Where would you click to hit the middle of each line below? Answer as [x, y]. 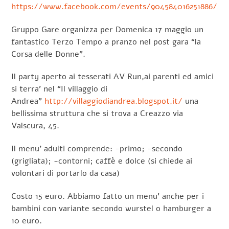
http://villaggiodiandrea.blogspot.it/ [114, 101]
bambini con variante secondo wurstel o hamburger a [111, 209]
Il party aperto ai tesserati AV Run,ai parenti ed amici [113, 77]
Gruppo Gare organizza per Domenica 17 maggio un [108, 29]
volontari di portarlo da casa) [66, 174]
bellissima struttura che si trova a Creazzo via [97, 114]
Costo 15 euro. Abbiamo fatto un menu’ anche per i [108, 197]
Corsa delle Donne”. [49, 54]
